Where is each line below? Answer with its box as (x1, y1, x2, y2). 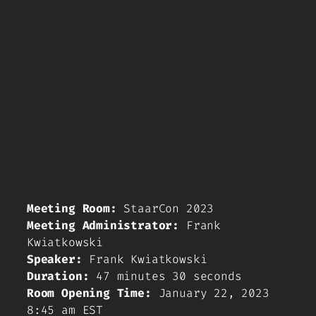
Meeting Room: (27, 200, 117, 216)
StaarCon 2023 (116, 200, 214, 216)
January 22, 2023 (151, 285, 269, 300)
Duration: (27, 268, 90, 284)
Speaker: (27, 251, 83, 267)
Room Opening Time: (27, 285, 152, 300)
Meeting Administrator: (27, 217, 180, 233)
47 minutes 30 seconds (89, 268, 242, 284)
